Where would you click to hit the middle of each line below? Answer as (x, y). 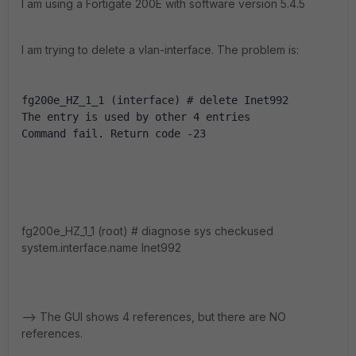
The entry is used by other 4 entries (136, 117)
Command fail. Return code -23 (114, 133)
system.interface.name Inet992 (101, 248)
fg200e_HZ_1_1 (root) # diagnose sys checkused (147, 231)
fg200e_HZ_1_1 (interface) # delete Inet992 (155, 100)
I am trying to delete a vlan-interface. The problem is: (160, 50)
